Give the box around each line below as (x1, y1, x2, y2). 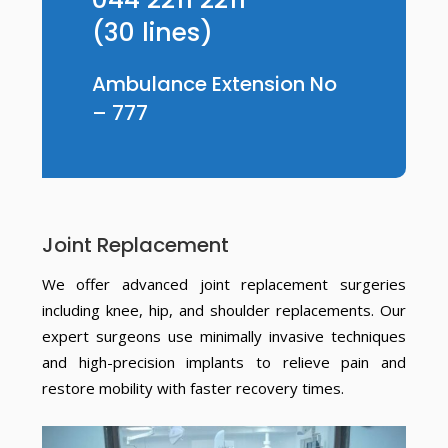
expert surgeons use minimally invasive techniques (41, 326, 406, 346)
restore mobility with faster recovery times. (41, 378, 344, 398)
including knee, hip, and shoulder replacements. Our (41, 300, 406, 320)
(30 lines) (91, 15, 213, 50)
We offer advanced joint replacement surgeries (41, 274, 406, 294)
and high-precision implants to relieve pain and (41, 352, 406, 372)
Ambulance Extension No (91, 70, 337, 98)
